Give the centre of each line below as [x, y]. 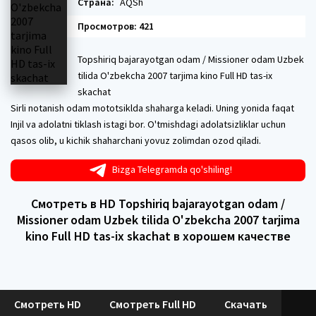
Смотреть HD [48, 304]
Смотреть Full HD [153, 304]
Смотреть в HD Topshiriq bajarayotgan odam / [158, 203]
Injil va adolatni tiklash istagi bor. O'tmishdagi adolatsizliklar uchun [148, 124]
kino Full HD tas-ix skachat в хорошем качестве [158, 236]
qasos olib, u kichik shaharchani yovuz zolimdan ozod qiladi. [136, 140]
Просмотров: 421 [116, 26]
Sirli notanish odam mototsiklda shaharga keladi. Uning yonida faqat [152, 108]
